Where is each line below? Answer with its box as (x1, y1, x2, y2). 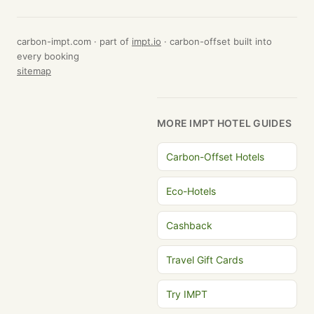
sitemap (17, 65, 51, 76)
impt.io (132, 36, 161, 47)
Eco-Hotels (166, 185, 216, 197)
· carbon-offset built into (161, 36, 272, 47)
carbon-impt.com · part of (17, 36, 132, 47)
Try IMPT (166, 288, 207, 300)
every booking (17, 50, 79, 62)
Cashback (166, 219, 212, 231)
